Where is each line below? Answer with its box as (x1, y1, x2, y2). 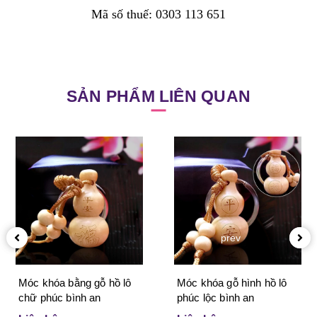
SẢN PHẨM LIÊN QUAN (66, 87, 251, 105)
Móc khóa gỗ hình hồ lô (177, 276, 287, 289)
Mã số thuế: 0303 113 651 (91, 7, 226, 21)
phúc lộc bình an (177, 291, 255, 304)
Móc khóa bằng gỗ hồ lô (18, 276, 132, 289)
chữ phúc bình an (18, 291, 101, 304)
